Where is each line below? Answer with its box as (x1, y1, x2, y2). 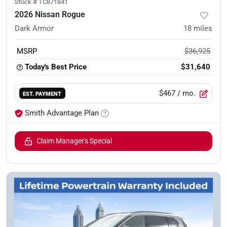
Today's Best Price (25, 62, 87, 71)
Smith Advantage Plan (25, 108, 99, 118)
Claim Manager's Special (36, 137, 112, 145)
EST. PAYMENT (23, 90, 62, 97)
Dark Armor (15, 24, 54, 33)
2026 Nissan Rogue (15, 10, 85, 19)
